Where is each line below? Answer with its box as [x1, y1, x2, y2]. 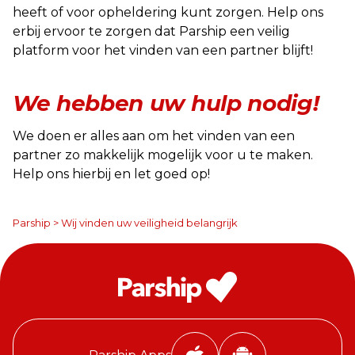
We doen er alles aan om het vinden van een [13, 128, 295, 143]
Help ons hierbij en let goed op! [13, 166, 210, 181]
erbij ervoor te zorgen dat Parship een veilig [13, 24, 290, 39]
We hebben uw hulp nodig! [13, 90, 319, 116]
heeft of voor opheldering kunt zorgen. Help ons [13, 5, 323, 20]
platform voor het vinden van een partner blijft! [13, 43, 313, 58]
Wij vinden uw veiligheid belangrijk [61, 216, 238, 229]
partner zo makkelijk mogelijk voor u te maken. [13, 147, 313, 162]
